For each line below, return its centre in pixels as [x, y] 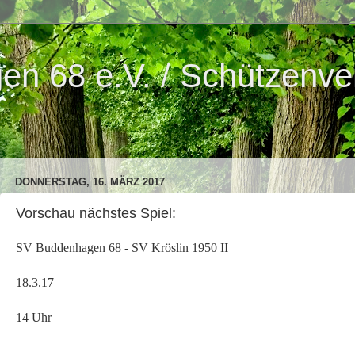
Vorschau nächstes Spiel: [96, 214]
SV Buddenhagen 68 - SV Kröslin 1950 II [122, 247]
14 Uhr [34, 317]
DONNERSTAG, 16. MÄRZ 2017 [90, 181]
